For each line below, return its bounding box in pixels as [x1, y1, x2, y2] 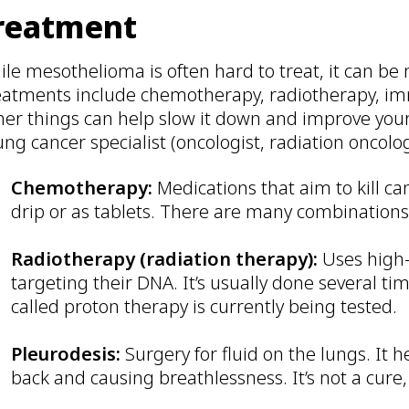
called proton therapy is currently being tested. [11, 293, 398, 319]
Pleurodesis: [11, 341, 126, 366]
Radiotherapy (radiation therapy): [11, 246, 323, 271]
